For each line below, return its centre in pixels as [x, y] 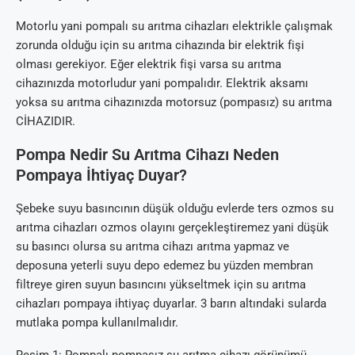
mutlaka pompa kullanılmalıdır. [97, 322]
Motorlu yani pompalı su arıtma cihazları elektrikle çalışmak [174, 26]
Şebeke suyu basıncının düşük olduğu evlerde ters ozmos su [175, 208]
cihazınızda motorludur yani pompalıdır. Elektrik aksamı [162, 83]
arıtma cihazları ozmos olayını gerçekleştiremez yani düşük [172, 227]
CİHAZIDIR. [46, 121]
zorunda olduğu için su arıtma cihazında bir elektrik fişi [160, 45]
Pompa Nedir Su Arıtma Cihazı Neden [147, 154]
